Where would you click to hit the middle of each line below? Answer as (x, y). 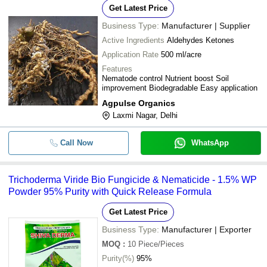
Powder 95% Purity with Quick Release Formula (110, 192)
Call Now (76, 143)
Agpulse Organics (139, 103)
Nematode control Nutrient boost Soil (165, 78)
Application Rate (130, 55)
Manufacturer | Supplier (206, 26)
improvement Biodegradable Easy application (180, 88)
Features (117, 69)
